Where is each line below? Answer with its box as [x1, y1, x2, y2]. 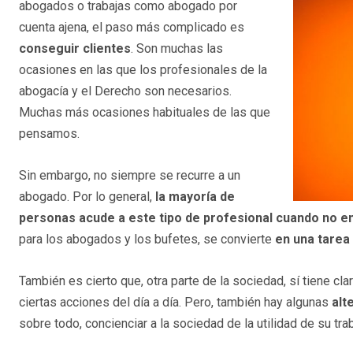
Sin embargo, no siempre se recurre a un [19, 168, 240, 184]
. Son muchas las [131, 41, 223, 57]
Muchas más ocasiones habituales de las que [19, 105, 270, 121]
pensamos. [19, 126, 80, 142]
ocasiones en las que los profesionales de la [19, 62, 267, 78]
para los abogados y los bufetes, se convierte [19, 232, 272, 247]
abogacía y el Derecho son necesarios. [19, 84, 232, 99]
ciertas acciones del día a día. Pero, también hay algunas [19, 295, 332, 310]
